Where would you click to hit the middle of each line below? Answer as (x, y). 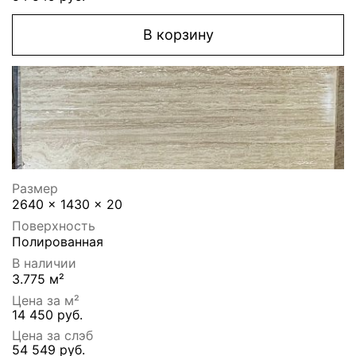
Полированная (58, 242)
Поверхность (54, 226)
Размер (35, 189)
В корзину (178, 35)
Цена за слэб (52, 336)
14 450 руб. (47, 315)
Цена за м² (46, 301)
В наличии (44, 263)
